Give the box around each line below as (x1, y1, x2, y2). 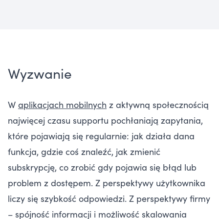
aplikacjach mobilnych (18, 98, 107, 110)
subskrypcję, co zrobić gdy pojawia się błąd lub (8, 160, 197, 173)
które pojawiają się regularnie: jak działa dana (8, 129, 195, 142)
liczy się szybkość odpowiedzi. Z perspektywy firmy (8, 192, 210, 204)
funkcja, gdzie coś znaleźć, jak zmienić (8, 145, 160, 157)
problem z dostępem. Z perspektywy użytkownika (8, 176, 205, 189)
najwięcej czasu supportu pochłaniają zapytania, (8, 113, 203, 126)
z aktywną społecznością (107, 98, 209, 110)
